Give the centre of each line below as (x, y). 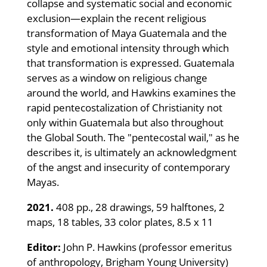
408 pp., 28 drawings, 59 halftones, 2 (139, 207)
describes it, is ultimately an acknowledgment (131, 152)
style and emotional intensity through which (128, 48)
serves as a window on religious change (117, 77)
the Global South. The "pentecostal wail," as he (133, 137)
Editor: (44, 247)
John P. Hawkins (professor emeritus (146, 247)
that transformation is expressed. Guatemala (130, 63)
